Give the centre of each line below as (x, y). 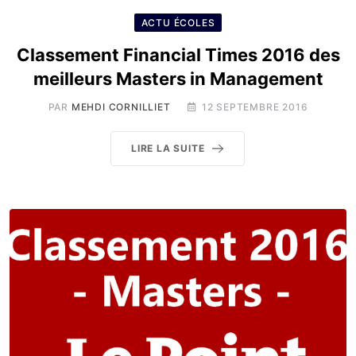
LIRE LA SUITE (168, 148)
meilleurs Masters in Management (178, 79)
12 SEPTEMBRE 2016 (255, 107)
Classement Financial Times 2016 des (178, 55)
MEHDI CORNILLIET (121, 107)
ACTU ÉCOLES (178, 23)
